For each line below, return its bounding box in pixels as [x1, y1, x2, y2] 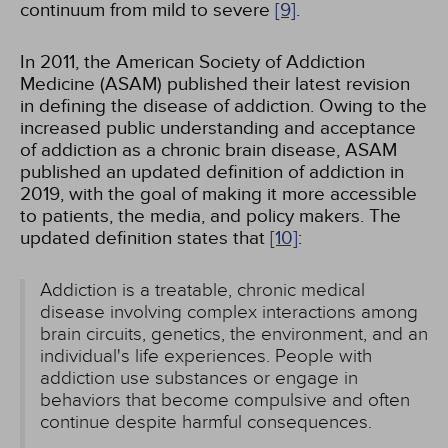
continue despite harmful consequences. [40, 411, 372, 433]
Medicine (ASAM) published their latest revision [20, 73, 410, 95]
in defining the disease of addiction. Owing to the [20, 95, 427, 117]
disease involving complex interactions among [40, 301, 418, 323]
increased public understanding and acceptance [20, 117, 416, 139]
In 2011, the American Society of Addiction [20, 51, 365, 73]
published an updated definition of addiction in [20, 161, 404, 183]
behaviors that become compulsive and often [40, 389, 410, 411]
